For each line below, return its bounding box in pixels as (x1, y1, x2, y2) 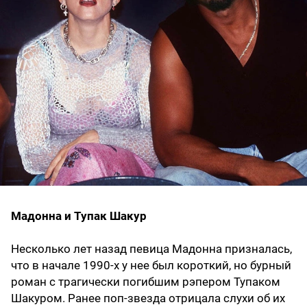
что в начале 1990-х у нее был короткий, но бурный (11, 258, 291, 273)
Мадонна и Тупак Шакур (11, 209, 147, 223)
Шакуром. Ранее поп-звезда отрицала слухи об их (11, 291, 285, 306)
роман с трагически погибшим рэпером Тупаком (11, 275, 280, 289)
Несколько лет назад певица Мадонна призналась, (11, 242, 292, 256)
